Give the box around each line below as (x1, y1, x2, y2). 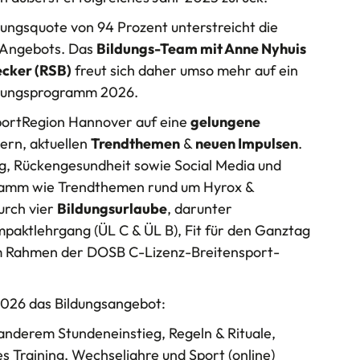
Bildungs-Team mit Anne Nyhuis (96, 39, 306, 59)
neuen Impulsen (195, 134, 298, 153)
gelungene (190, 112, 260, 132)
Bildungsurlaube (57, 199, 167, 219)
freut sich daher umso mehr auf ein (72, 61, 298, 80)
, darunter (167, 199, 232, 219)
